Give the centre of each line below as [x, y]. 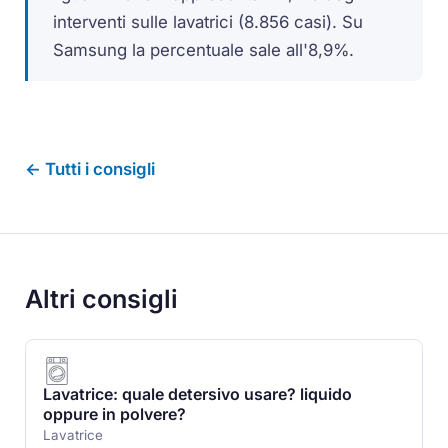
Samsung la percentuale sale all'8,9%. [204, 50]
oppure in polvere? [114, 415]
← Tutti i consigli [90, 169]
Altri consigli [102, 299]
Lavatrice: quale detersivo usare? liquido [197, 395]
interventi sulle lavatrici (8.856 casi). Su [208, 22]
